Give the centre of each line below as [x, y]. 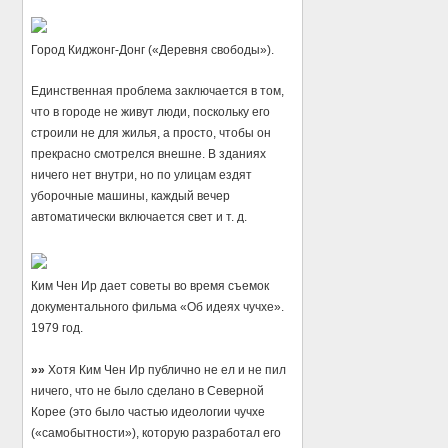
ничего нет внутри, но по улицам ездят [142, 175]
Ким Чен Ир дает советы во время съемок [150, 286]
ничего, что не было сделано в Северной [148, 390]
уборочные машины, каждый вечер [131, 196]
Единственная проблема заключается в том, [158, 91]
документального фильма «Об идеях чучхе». [158, 307]
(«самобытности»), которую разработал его [156, 432]
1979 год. [57, 328]
